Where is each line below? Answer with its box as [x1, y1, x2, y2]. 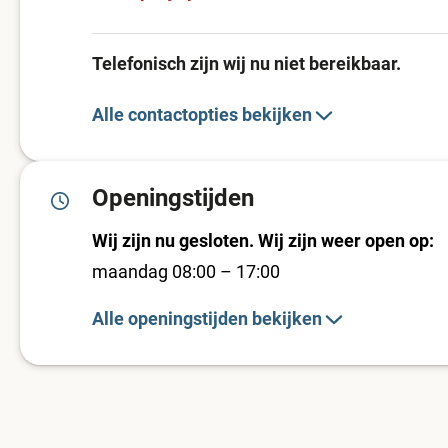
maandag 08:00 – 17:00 [92, 260, 280, 282]
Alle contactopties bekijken [92, 104, 312, 126]
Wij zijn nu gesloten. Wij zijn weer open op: [92, 229, 434, 251]
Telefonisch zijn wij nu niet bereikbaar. [92, 52, 401, 74]
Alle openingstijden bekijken [92, 308, 322, 330]
